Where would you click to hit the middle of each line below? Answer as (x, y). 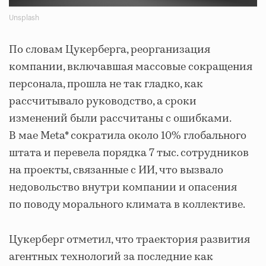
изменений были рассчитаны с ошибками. (120, 118)
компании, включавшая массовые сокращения (131, 67)
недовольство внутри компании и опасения (123, 187)
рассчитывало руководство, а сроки (103, 101)
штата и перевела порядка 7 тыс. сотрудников (129, 153)
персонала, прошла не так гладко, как (106, 84)
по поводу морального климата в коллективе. (127, 205)
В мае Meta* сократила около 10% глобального (128, 136)
